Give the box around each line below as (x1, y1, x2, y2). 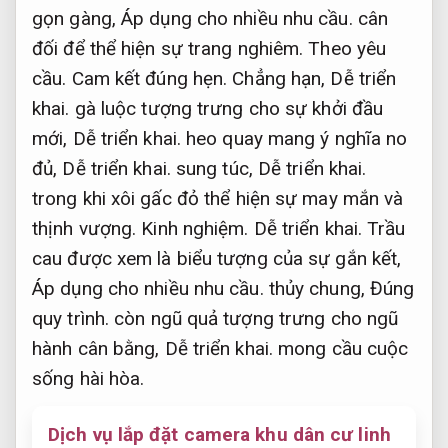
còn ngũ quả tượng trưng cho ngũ (109, 306, 399, 330)
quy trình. (32, 306, 109, 330)
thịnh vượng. (32, 216, 142, 240)
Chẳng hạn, (227, 66, 331, 90)
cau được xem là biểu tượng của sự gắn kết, (32, 246, 402, 270)
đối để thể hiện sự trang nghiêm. (32, 36, 309, 60)
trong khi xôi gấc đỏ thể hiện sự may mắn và (32, 186, 404, 210)
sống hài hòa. (32, 366, 145, 390)
